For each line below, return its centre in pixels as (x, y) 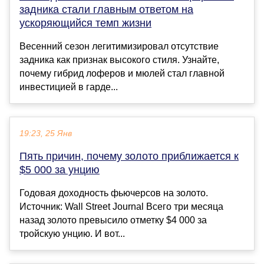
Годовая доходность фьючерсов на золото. (114, 193)
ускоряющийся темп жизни (85, 23)
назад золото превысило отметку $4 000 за (113, 220)
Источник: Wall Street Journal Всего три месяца (121, 207)
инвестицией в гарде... (69, 87)
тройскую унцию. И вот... (72, 234)
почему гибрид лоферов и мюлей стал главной (122, 74)
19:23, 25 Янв (46, 134)
